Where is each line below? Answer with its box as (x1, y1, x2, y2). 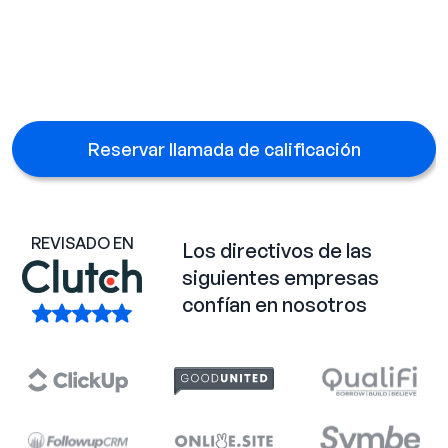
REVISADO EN (30, 232, 134, 253)
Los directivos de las (181, 238, 372, 264)
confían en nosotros (181, 292, 367, 318)
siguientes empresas (181, 265, 379, 291)
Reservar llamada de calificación (87, 137, 361, 160)
